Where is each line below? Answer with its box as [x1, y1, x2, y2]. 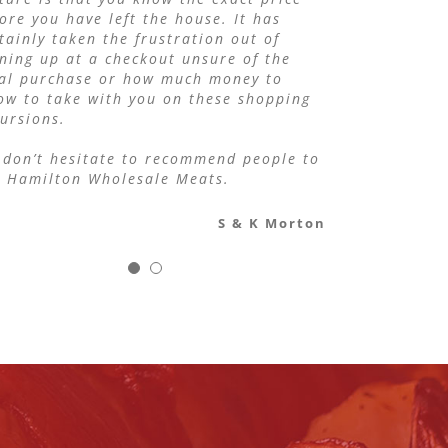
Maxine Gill [54, 14, 149, 33]
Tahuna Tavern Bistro [159, 14, 326, 33]
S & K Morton [218, 214, 326, 233]
